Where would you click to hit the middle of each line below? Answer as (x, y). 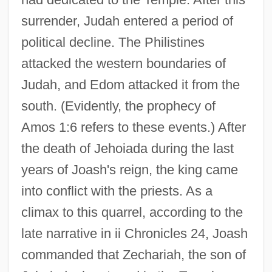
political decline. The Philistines (113, 42)
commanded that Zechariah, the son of (133, 254)
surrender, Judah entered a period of (127, 21)
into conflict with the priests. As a (117, 191)
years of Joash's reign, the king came (129, 169)
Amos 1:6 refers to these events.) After (133, 127)
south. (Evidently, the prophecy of (118, 106)
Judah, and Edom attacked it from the (130, 84)
